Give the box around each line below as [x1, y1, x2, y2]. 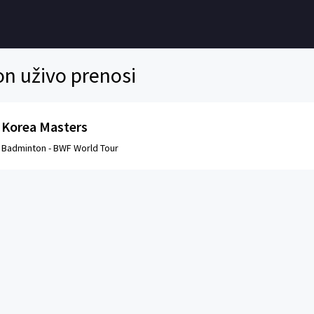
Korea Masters [1, 118, 88, 135]
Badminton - [1, 142, 51, 154]
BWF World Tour [53, 142, 118, 154]
